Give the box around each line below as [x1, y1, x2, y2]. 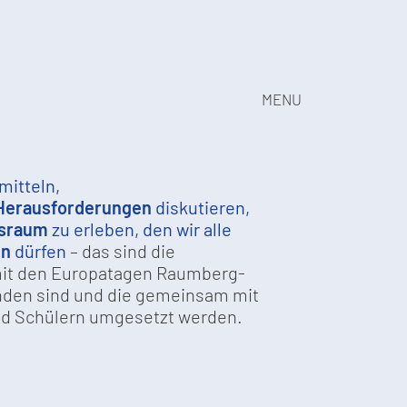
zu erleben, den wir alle [47, 218, 232, 241]
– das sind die [65, 240, 175, 263]
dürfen [10, 240, 66, 263]
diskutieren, [151, 196, 250, 219]
